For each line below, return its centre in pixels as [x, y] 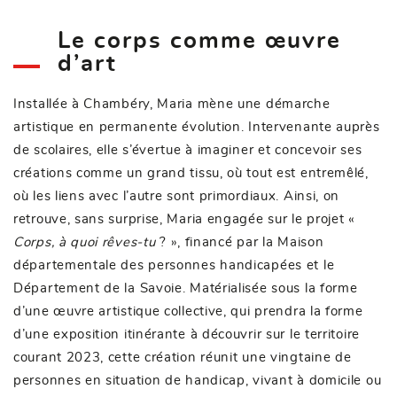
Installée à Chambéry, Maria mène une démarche [172, 104]
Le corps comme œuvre [199, 40]
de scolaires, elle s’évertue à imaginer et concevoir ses [188, 150]
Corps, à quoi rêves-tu [85, 242]
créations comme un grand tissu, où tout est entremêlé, [191, 173]
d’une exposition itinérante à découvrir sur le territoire [187, 334]
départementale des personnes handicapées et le [174, 265]
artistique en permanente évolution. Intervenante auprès [197, 127]
